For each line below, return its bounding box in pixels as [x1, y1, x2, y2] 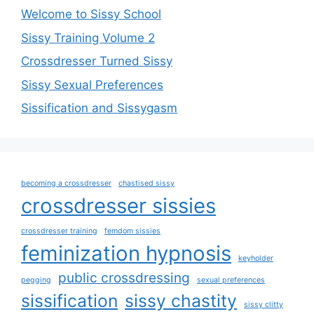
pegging [21, 275, 51, 285]
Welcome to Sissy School [21, 7, 161, 21]
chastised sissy [118, 179, 175, 188]
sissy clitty [244, 300, 283, 309]
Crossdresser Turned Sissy [21, 54, 172, 68]
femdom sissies [104, 226, 161, 235]
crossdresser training [21, 226, 97, 235]
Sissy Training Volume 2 [21, 30, 155, 45]
